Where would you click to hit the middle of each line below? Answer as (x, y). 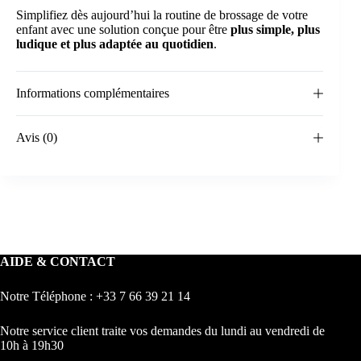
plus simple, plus (275, 29)
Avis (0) (37, 137)
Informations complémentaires (93, 93)
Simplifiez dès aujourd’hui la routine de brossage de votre (162, 15)
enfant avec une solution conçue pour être (123, 29)
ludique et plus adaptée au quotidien (115, 44)
